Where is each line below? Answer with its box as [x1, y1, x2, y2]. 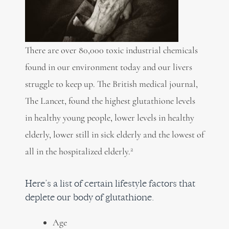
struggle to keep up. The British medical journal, [25, 78, 198, 90]
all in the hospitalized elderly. [25, 146, 130, 157]
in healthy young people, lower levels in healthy [25, 112, 194, 124]
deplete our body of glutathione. [25, 191, 154, 203]
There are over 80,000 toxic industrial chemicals [25, 44, 198, 56]
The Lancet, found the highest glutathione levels [25, 95, 195, 107]
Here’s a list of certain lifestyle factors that [25, 177, 195, 189]
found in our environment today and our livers [25, 61, 192, 73]
